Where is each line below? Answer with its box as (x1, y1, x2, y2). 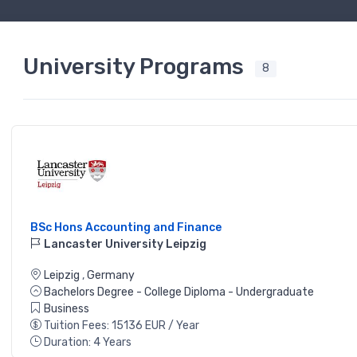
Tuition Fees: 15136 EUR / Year (44, 319, 199, 333)
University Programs (23, 53, 249, 80)
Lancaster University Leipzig (41, 237, 206, 252)
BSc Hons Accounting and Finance (30, 221, 222, 235)
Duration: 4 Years (44, 335, 131, 350)
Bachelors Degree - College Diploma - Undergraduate (44, 285, 314, 300)
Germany (87, 269, 135, 283)
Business (44, 302, 89, 316)
